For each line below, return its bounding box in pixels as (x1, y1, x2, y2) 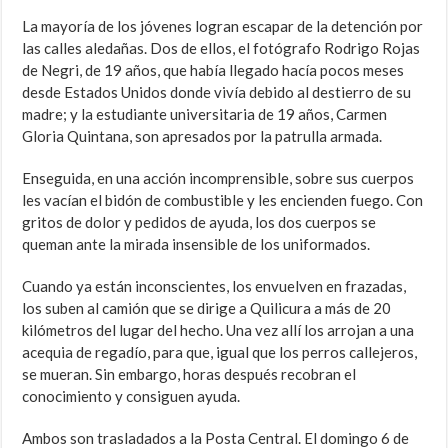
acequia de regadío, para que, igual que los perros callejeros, (22, 343, 418, 362)
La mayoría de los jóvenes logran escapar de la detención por (22, 17, 424, 36)
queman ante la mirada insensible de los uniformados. (22, 235, 371, 254)
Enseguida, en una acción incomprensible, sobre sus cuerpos (22, 169, 415, 188)
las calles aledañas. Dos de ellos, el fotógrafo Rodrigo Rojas (22, 39, 421, 58)
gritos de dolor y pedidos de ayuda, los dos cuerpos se (22, 213, 377, 232)
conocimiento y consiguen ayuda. (22, 387, 241, 406)
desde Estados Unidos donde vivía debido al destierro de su (22, 83, 412, 102)
